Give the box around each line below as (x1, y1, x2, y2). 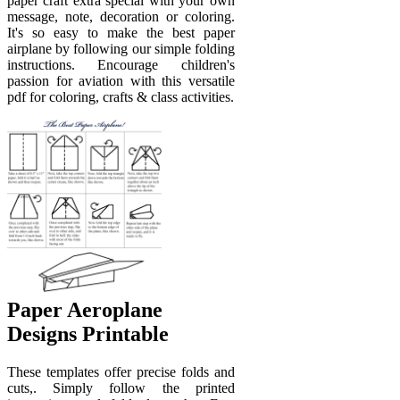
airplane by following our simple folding (7, 40, 235, 56)
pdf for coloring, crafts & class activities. (7, 88, 234, 104)
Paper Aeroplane (7, 298, 162, 322)
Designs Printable (7, 322, 169, 346)
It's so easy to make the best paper (7, 24, 235, 40)
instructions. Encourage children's (7, 56, 235, 72)
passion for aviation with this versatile (7, 72, 235, 88)
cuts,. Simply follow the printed (7, 380, 235, 396)
